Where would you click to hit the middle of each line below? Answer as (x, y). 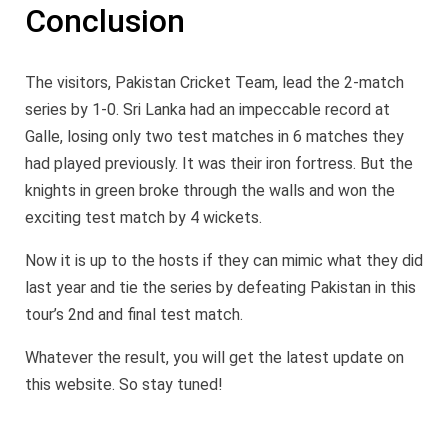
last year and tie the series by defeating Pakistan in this (220, 287)
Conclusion (105, 21)
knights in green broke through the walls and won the (210, 190)
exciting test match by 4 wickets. (143, 217)
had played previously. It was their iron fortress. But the (219, 163)
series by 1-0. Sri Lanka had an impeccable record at (207, 109)
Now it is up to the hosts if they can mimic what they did (224, 260)
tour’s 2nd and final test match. (134, 314)
